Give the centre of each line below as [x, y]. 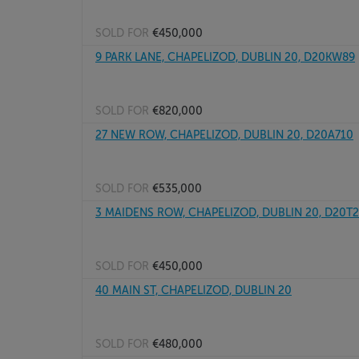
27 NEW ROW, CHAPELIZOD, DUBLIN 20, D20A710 [224, 135]
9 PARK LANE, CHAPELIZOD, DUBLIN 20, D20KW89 [225, 57]
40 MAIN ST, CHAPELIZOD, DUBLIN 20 [194, 290]
